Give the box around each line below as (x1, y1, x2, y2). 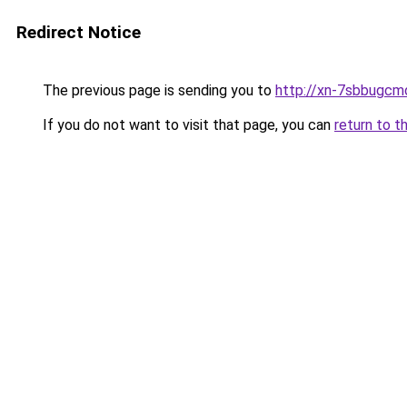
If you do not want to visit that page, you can (39, 116, 334, 134)
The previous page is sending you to (39, 82, 275, 99)
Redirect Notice (16, 22, 141, 43)
